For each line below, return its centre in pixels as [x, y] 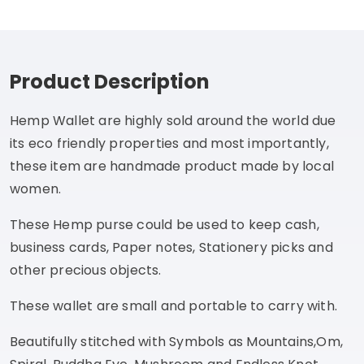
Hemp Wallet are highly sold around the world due [173, 120]
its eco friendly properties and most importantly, [169, 143]
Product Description [110, 81]
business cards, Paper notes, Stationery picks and [171, 247]
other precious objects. [86, 270]
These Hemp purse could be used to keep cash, [165, 224]
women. [36, 188]
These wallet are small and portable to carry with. [173, 305]
